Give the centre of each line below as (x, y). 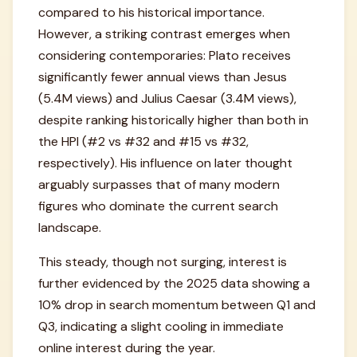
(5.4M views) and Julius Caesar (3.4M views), (167, 98)
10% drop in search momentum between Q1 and (177, 305)
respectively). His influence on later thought (165, 163)
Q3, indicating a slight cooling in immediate (161, 326)
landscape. (70, 228)
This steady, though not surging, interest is (163, 262)
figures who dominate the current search (158, 206)
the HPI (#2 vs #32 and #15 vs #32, (143, 141)
